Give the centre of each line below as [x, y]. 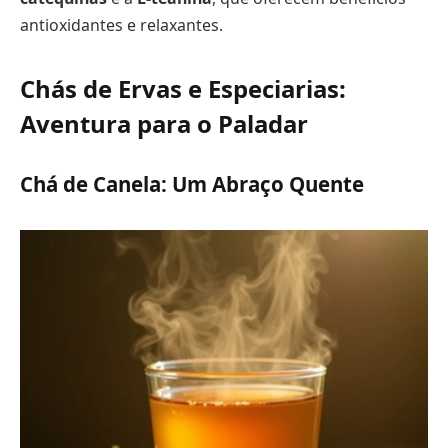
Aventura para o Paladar [164, 124]
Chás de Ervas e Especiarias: [183, 89]
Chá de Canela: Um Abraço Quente [192, 183]
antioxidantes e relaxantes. [121, 24]
